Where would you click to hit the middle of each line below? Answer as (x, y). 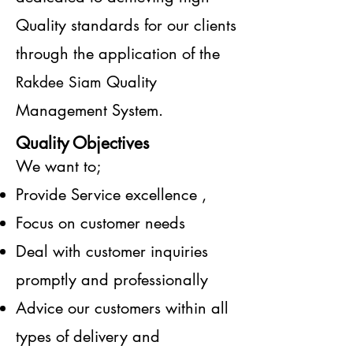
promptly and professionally (112, 280)
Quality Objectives (82, 143)
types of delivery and (88, 337)
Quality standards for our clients (126, 26)
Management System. (89, 111)
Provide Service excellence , (111, 195)
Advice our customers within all (122, 308)
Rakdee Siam (59, 83)
